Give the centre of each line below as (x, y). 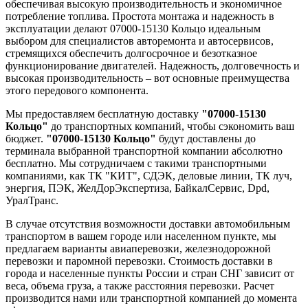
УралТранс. (32, 200)
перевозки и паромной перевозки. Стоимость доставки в (139, 261)
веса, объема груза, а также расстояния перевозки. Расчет (140, 285)
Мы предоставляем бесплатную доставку (103, 113)
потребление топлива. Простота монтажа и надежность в (140, 16)
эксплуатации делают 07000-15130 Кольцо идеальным (133, 28)
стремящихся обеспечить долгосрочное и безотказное (131, 53)
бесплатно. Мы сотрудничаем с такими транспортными (136, 163)
